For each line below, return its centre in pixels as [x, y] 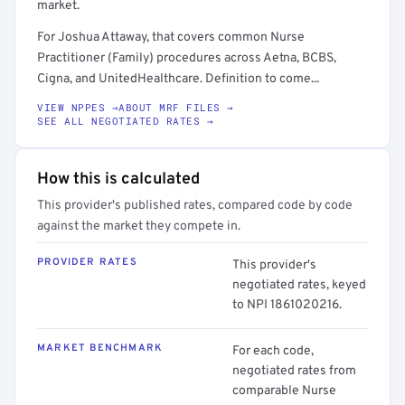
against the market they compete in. [139, 226]
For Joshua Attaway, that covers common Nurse [171, 38]
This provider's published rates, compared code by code [195, 206]
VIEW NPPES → [78, 107]
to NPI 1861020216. [287, 305]
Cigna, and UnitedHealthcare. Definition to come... [178, 79]
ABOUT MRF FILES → [176, 107]
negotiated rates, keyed [299, 285]
